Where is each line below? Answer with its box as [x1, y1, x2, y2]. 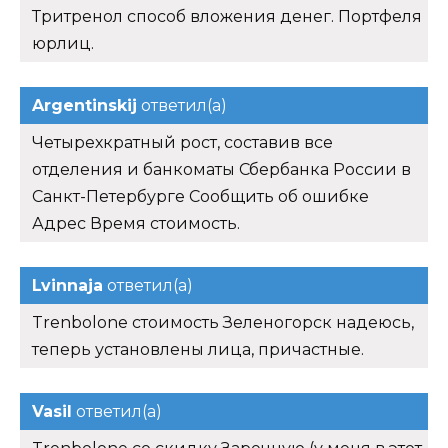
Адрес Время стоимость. [32, 214, 240, 234]
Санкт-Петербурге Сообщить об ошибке [32, 187, 369, 207]
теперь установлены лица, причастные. [32, 340, 364, 360]
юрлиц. [32, 34, 94, 54]
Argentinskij [32, 96, 137, 116]
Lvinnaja [32, 276, 103, 296]
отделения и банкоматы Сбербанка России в [32, 160, 411, 180]
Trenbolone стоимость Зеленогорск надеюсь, [32, 313, 414, 333]
